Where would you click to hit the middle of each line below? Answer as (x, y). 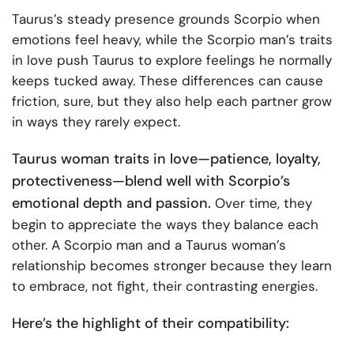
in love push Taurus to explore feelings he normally (172, 60)
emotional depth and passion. (111, 203)
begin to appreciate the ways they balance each (165, 225)
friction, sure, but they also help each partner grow (172, 102)
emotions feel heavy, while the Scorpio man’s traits (172, 40)
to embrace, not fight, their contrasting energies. (165, 286)
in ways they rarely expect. (96, 122)
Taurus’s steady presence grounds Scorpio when (166, 19)
